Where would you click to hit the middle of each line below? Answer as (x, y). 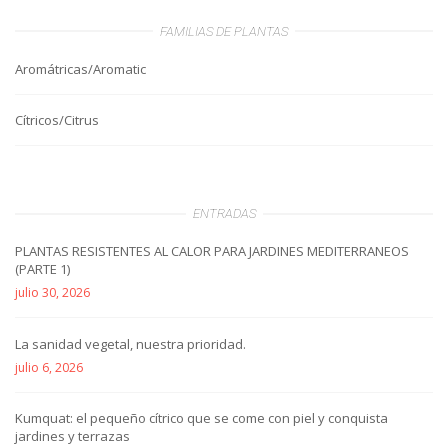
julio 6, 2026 (49, 367)
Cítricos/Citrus (57, 120)
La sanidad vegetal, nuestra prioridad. (130, 343)
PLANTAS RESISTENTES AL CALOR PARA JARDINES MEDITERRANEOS (212, 251)
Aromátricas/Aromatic (80, 68)
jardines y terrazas (72, 436)
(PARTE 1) (42, 269)
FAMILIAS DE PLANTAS (224, 31)
